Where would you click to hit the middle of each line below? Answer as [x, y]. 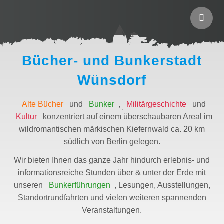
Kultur [26, 117]
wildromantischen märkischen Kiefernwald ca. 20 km [112, 129]
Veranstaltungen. [112, 210]
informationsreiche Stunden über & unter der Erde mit [112, 173]
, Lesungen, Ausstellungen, [162, 185]
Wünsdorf [112, 80]
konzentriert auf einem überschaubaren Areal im [126, 117]
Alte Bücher [43, 104]
